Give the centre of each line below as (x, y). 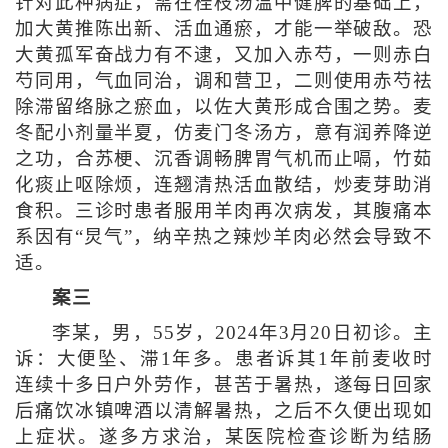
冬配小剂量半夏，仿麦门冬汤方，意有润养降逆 (224, 133)
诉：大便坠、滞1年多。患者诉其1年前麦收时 (224, 359)
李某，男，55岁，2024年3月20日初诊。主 (242, 333)
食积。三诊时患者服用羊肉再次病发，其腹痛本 (224, 211)
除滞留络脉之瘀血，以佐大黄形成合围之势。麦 (224, 107)
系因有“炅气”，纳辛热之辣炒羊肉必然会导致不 (224, 237)
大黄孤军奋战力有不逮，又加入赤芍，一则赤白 (224, 55)
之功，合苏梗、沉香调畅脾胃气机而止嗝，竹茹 (224, 159)
